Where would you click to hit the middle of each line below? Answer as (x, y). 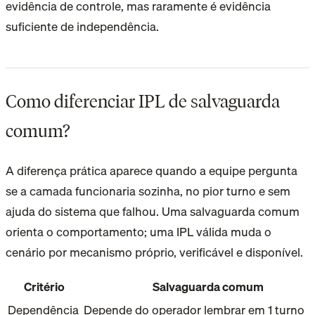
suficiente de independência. (82, 26)
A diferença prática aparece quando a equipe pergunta (152, 170)
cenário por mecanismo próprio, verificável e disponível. (154, 252)
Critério (44, 286)
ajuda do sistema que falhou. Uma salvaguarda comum (153, 211)
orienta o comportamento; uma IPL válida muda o (139, 231)
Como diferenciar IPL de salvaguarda (143, 101)
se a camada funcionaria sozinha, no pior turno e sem (148, 191)
